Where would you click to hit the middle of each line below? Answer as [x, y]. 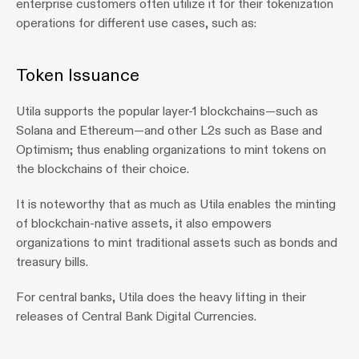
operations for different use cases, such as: [136, 23]
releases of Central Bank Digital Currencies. [136, 316]
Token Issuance [78, 75]
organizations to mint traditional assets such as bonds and [177, 242]
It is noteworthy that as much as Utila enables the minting [176, 204]
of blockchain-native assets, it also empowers [144, 223]
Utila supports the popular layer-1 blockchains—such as [167, 111]
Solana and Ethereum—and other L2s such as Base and [169, 130]
